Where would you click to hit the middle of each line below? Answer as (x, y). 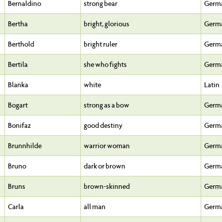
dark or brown (105, 166)
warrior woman (107, 146)
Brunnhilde (25, 146)
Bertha (18, 24)
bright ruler (101, 44)
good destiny (103, 126)
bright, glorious (107, 24)
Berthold (21, 44)
